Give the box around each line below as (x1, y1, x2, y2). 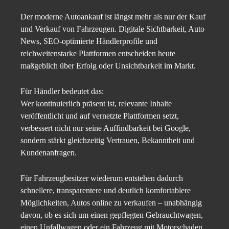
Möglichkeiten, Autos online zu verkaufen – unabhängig (20, 198, 202, 208)
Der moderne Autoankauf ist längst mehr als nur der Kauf (20, 12, 205, 21)
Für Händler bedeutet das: (20, 87, 104, 96)
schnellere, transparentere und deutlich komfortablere (20, 186, 191, 195)
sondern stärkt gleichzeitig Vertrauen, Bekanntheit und (20, 136, 195, 145)
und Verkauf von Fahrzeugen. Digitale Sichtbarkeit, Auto (20, 25, 204, 34)
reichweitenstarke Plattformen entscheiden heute (20, 49, 175, 58)
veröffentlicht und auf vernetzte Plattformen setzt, (20, 111, 179, 121)
